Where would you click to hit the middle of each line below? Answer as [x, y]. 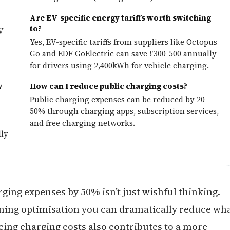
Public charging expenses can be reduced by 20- [119, 99]
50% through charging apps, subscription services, [124, 111]
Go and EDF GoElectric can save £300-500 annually [123, 54]
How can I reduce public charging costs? [109, 86]
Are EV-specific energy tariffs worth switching [120, 18]
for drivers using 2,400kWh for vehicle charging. [119, 65]
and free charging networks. [82, 123]
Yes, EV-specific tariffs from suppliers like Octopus [123, 42]
